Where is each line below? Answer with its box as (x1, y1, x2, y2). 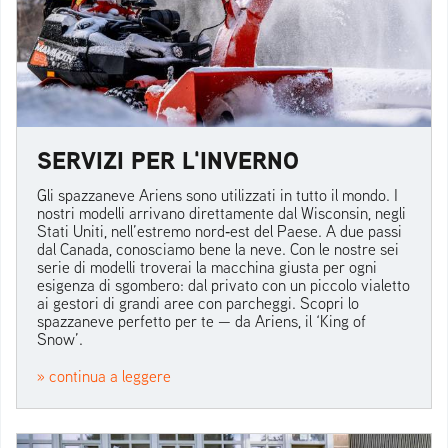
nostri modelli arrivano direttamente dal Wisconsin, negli (37, 203, 406, 224)
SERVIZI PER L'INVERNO (37, 143, 299, 178)
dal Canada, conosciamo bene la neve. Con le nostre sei (37, 239, 399, 260)
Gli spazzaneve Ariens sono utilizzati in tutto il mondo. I (37, 185, 398, 206)
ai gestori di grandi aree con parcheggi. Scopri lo (37, 293, 359, 314)
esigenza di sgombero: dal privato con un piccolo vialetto (37, 275, 410, 296)
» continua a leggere (37, 366, 171, 387)
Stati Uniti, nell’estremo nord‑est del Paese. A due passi (37, 221, 402, 242)
